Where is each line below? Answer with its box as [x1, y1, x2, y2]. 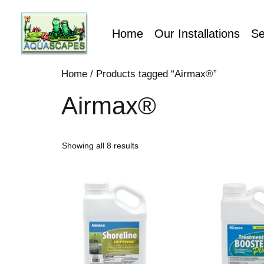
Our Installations [154, 27, 240, 40]
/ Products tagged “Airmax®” [87, 68, 217, 80]
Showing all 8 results [62, 141, 138, 151]
